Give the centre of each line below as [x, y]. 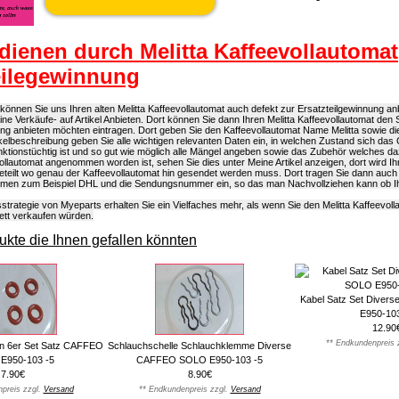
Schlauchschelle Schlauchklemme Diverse [199, 346]
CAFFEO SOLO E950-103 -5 [199, 360]
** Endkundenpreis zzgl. [184, 390]
